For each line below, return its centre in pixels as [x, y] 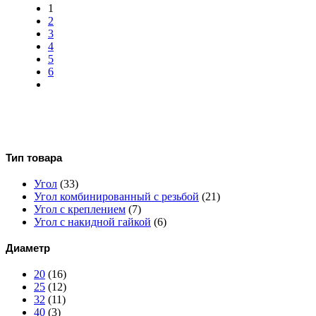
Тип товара [34, 157]
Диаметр [28, 248]
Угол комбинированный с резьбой [116, 196]
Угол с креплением [80, 209]
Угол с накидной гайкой [92, 221]
